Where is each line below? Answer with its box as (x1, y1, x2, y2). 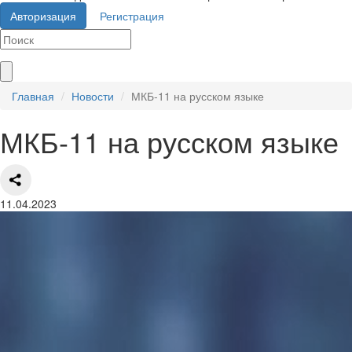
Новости (71, 88, 114, 104)
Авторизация (10, 8, 76, 24)
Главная (12, 88, 54, 104)
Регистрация (100, 8, 164, 24)
